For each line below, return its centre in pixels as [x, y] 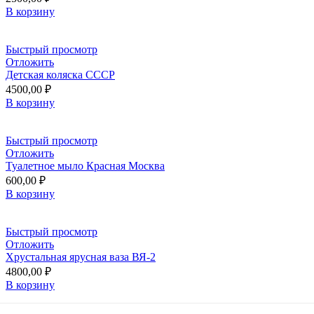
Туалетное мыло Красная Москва [85, 165]
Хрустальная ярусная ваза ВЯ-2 [81, 257]
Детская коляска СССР [60, 74]
